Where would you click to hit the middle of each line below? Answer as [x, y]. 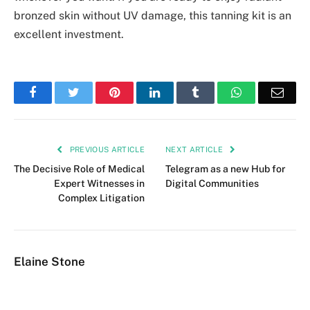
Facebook [60, 92]
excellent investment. [69, 35]
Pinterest [140, 92]
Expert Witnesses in [99, 184]
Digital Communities [212, 184]
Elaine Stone [49, 262]
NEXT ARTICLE [195, 150]
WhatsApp [268, 92]
